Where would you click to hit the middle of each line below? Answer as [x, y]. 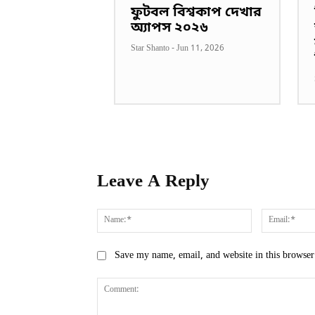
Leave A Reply [153, 181]
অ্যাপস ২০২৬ [169, 28]
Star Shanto [150, 48]
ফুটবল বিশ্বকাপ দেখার [196, 13]
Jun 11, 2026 [200, 48]
